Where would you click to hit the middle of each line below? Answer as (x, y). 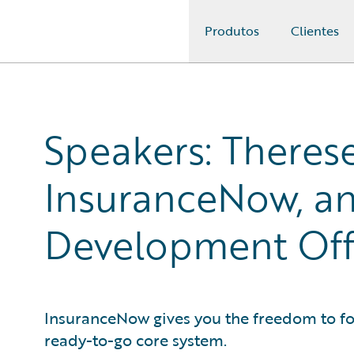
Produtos (232, 31)
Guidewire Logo (77, 40)
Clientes (315, 31)
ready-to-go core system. (136, 340)
